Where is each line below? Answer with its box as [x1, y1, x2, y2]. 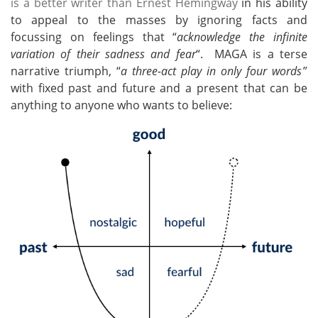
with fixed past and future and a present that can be [11, 79, 307, 96]
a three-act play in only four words [121, 62, 302, 79]
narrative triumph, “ [11, 62, 121, 79]
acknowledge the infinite [177, 28, 308, 45]
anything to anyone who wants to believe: [11, 97, 232, 113]
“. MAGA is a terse [195, 45, 307, 62]
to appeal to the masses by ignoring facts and [11, 11, 307, 28]
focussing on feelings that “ [11, 28, 177, 45]
